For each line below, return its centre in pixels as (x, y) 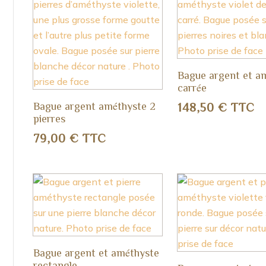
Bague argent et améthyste (96, 252)
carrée (192, 87)
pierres (49, 118)
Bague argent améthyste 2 (94, 105)
